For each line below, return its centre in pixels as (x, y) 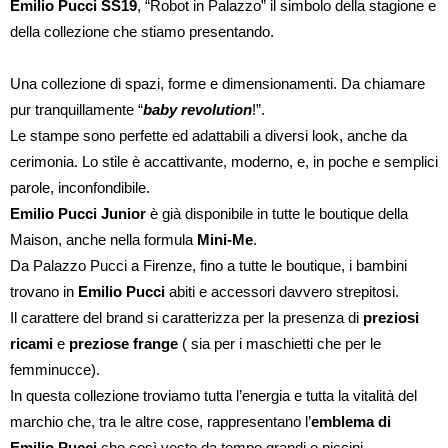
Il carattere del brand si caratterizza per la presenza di (186, 317)
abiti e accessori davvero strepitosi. (282, 291)
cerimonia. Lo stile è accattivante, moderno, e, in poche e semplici (224, 161)
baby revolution (197, 109)
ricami (31, 343)
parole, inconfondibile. (80, 187)
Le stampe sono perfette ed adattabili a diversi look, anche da (208, 135)
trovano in (44, 291)
